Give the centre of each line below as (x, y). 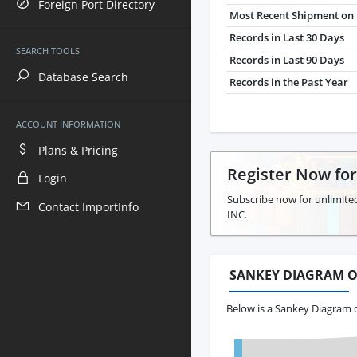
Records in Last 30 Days (287, 38)
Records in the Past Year (289, 82)
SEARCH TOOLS (48, 51)
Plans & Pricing (78, 150)
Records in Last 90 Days (287, 60)
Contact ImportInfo (88, 206)
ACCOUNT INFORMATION (68, 124)
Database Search (83, 77)
